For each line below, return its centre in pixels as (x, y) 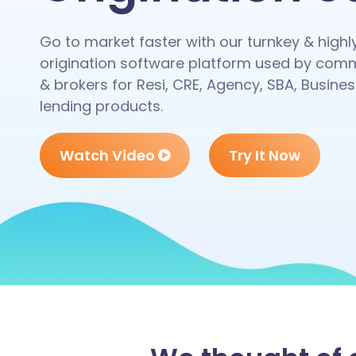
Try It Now (265, 156)
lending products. (103, 106)
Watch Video (109, 156)
